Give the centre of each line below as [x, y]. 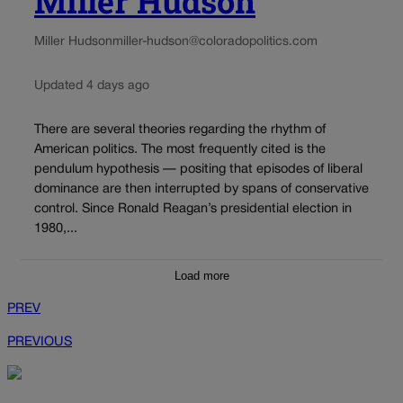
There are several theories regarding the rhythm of [180, 130]
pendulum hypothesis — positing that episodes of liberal [198, 170]
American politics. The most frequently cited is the [180, 150]
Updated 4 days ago [92, 85]
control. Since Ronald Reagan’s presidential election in [193, 210]
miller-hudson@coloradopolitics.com [215, 41]
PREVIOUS [40, 342]
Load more [201, 275]
